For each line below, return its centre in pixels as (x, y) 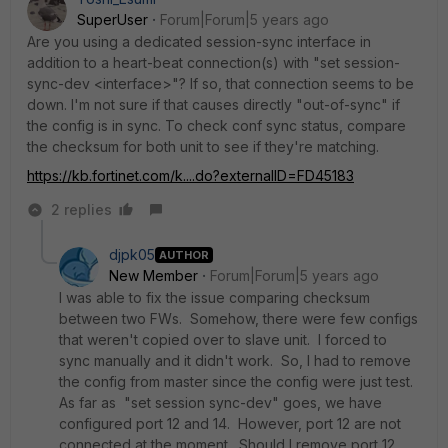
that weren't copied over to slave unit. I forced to (223, 339)
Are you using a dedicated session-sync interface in (199, 41)
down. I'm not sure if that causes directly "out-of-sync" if (213, 104)
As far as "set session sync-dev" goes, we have (220, 402)
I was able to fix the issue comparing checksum (214, 297)
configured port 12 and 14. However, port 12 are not (230, 423)
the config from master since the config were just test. (238, 381)
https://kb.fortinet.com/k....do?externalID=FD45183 (190, 175)
